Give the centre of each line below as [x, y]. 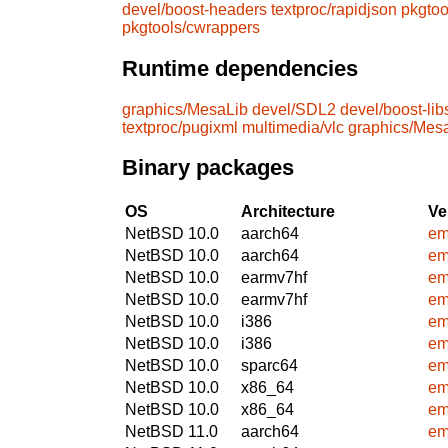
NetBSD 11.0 [171, 431]
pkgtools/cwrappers [191, 28]
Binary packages [208, 168]
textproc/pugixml [180, 127]
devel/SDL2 [294, 109]
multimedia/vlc [293, 127]
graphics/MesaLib [185, 109]
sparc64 [269, 365]
